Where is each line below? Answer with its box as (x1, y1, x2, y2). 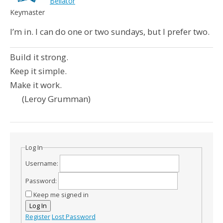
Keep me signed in (33, 191, 89, 200)
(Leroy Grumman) (10, 93, 91, 105)
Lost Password (51, 213, 96, 222)
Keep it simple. (10, 65, 67, 77)
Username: (25, 159, 60, 168)
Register (25, 213, 50, 222)
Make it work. (10, 79, 62, 91)
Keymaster (10, 7, 45, 17)
